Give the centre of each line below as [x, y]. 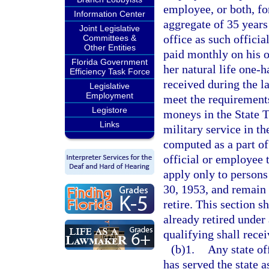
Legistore [110, 110]
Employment [110, 95]
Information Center [110, 14]
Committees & [110, 38]
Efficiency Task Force [110, 71]
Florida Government [110, 62]
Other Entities [110, 47]
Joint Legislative [110, 28]
